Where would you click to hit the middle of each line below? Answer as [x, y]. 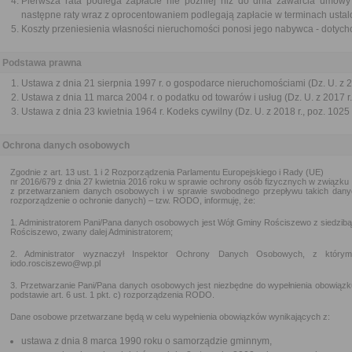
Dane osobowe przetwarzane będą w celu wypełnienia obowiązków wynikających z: [170, 317]
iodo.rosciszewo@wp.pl [55, 263]
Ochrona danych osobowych [66, 145]
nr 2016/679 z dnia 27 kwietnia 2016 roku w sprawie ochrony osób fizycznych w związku [180, 181]
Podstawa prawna [42, 63]
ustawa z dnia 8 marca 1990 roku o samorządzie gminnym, [147, 341]
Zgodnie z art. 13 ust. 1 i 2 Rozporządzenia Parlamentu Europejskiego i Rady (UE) [167, 172]
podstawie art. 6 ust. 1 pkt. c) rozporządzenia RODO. [112, 295]
